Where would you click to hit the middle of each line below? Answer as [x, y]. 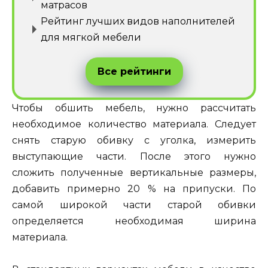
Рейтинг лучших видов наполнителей [138, 21]
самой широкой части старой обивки [134, 205]
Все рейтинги [134, 71]
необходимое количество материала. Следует [134, 124]
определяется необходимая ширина [134, 221]
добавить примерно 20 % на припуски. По [134, 188]
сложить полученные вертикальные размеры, [134, 172]
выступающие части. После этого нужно [134, 156]
